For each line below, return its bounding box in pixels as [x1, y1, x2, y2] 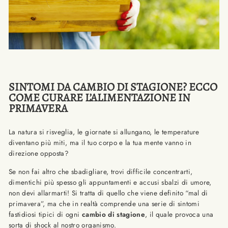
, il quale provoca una [145, 209, 214, 219]
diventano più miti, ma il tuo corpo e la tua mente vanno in [9, 137, 192, 148]
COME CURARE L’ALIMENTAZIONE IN [9, 90, 190, 105]
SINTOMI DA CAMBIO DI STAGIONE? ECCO [9, 79, 217, 95]
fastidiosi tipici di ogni [9, 209, 82, 219]
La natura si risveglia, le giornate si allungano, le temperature [9, 127, 199, 137]
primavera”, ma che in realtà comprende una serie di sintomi [9, 198, 200, 209]
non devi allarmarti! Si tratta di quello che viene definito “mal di [9, 188, 208, 198]
